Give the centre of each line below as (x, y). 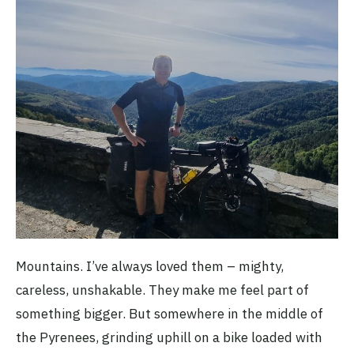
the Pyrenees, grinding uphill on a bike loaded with (169, 338)
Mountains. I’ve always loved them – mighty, (150, 267)
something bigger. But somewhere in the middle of (169, 314)
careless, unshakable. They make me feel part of (162, 290)
